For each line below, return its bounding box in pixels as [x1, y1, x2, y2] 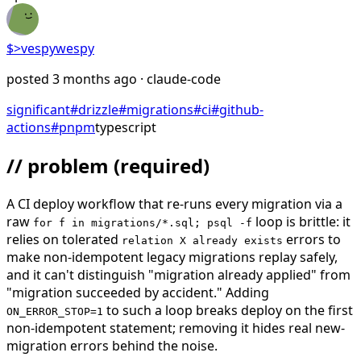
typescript [95, 118, 156, 136]
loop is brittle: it [252, 212, 351, 230]
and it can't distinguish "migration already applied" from [6, 265, 351, 284]
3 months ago [52, 69, 137, 88]
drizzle [78, 100, 118, 118]
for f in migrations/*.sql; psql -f [33, 216, 252, 229]
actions [6, 118, 51, 136]
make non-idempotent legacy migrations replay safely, [6, 247, 338, 266]
